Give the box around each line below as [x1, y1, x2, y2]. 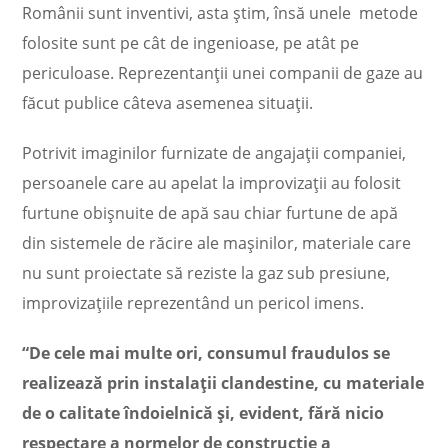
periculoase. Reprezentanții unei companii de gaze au [22, 62, 424, 84]
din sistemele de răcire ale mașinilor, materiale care [22, 232, 412, 254]
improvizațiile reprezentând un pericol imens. [22, 292, 365, 314]
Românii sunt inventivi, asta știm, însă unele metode [22, 2, 419, 24]
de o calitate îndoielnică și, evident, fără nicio [22, 402, 385, 424]
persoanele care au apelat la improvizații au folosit [22, 172, 402, 194]
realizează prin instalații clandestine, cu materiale [22, 372, 425, 394]
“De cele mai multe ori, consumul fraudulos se [22, 342, 391, 364]
